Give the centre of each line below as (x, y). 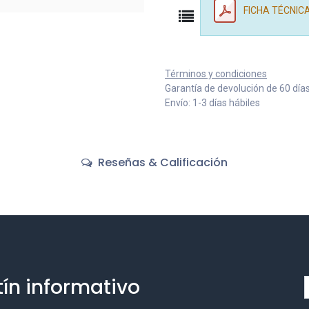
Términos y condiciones (216, 73)
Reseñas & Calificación (161, 162)
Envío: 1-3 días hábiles (212, 102)
